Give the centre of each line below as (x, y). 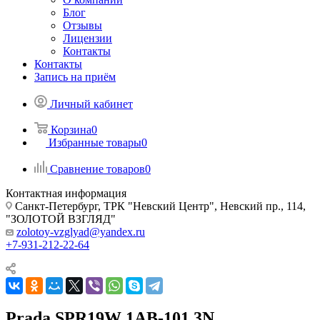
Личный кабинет (91, 104)
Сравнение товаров (97, 169)
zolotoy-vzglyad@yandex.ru (81, 232)
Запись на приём (75, 77)
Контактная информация (66, 193)
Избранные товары (95, 142)
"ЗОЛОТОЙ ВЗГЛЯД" (61, 219)
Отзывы (82, 25)
